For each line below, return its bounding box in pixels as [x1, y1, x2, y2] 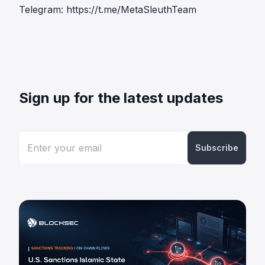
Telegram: [19, 3, 66, 15]
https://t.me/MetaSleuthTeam [66, 3, 196, 15]
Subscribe [195, 142, 238, 153]
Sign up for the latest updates [19, 89, 223, 106]
